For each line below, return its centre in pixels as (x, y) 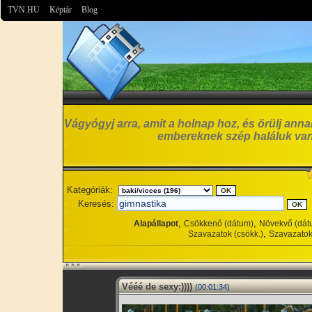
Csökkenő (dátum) (219, 224)
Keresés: (96, 204)
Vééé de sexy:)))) (157, 287)
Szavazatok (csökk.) (226, 234)
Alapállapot (156, 224)
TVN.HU (24, 10)
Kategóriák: (90, 190)
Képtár (61, 10)
